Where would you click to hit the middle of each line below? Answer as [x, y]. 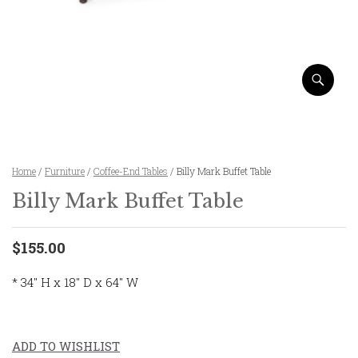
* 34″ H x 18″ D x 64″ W [75, 282]
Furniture [65, 171]
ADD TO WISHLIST [66, 346]
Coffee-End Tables [131, 171]
